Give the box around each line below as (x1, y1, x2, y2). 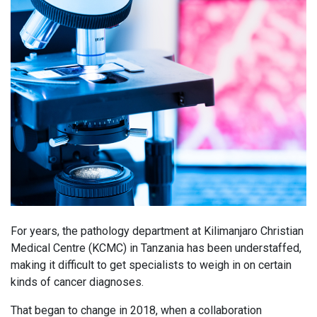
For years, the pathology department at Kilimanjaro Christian (11, 224, 304, 238)
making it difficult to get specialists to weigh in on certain (11, 258, 292, 272)
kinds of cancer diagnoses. (11, 275, 148, 289)
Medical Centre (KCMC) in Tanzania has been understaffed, (11, 241, 301, 255)
